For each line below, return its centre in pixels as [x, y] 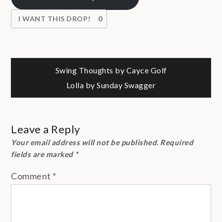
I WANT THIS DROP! [55, 18]
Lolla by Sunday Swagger [111, 85]
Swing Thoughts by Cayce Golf [111, 70]
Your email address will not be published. [85, 142]
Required [177, 142]
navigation [71, 102]
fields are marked [43, 154]
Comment [32, 176]
